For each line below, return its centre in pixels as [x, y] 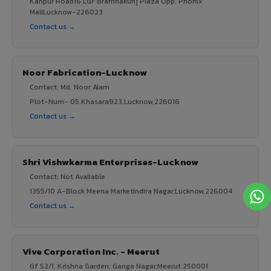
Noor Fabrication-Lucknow [85, 72]
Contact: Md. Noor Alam [70, 87]
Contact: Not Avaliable [67, 176]
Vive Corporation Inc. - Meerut [91, 251]
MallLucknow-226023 [66, 12]
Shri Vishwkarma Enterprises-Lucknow [110, 162]
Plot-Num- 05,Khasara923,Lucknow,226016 [105, 101]
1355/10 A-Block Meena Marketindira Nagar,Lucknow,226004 [131, 191]
